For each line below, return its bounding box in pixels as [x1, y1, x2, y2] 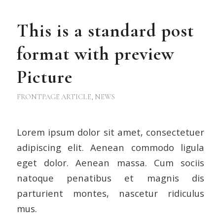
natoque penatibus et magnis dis [16, 172, 205, 184]
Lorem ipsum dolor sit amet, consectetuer [16, 126, 205, 139]
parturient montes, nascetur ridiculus [16, 187, 205, 200]
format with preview [16, 42, 174, 65]
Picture [16, 66, 73, 88]
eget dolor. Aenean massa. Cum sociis [16, 156, 205, 169]
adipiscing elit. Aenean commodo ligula [16, 141, 205, 154]
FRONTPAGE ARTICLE [16, 92, 91, 101]
